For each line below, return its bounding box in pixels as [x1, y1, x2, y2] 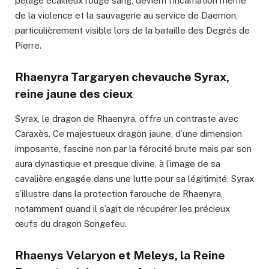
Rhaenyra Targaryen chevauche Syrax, [15, 70, 229, 84]
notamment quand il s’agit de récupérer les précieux [15, 203, 230, 214]
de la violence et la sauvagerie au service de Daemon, [15, 10, 238, 21]
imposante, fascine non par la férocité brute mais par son [15, 143, 252, 154]
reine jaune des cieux [15, 87, 133, 101]
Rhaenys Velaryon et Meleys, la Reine [15, 248, 225, 262]
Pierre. [15, 40, 41, 51]
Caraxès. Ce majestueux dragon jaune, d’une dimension [15, 128, 242, 139]
